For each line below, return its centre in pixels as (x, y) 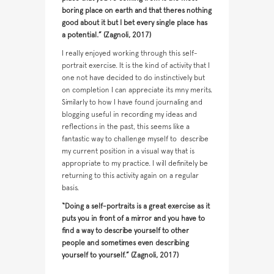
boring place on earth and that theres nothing (137, 11)
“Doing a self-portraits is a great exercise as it (136, 206)
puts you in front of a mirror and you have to (133, 219)
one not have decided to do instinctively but (133, 78)
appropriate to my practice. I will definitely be (135, 164)
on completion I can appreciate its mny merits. (137, 90)
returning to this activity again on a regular (130, 176)
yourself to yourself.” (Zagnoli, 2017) (120, 255)
